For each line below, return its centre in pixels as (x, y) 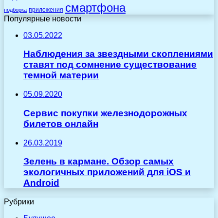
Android (41, 183)
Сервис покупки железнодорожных (105, 113)
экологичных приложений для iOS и (107, 172)
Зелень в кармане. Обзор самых (99, 162)
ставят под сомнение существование (110, 65)
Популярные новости (43, 18)
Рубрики (19, 202)
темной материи (61, 75)
